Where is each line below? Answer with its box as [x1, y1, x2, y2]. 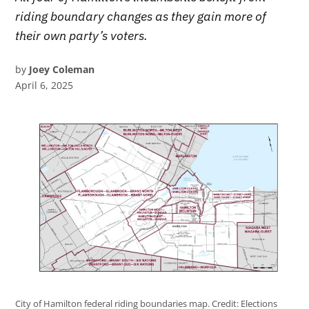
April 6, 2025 [15, 79, 74, 92]
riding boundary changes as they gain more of [15, 8, 267, 24]
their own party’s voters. [15, 27, 148, 43]
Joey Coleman [29, 63, 95, 77]
